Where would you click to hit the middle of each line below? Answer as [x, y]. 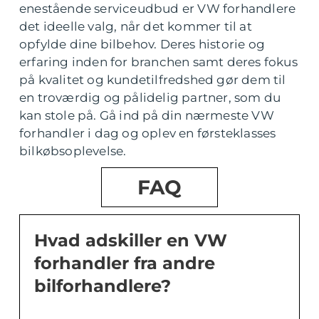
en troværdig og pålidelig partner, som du [150, 98]
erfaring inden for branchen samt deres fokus [158, 62]
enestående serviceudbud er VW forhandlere [158, 9]
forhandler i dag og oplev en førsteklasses [148, 133]
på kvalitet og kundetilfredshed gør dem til [153, 80]
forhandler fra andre [125, 263]
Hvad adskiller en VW [131, 240]
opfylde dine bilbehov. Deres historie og [142, 44]
